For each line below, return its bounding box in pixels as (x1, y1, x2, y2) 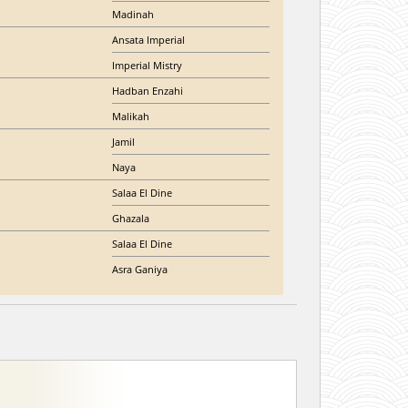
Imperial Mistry (112, 57, 182, 72)
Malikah (112, 108, 149, 123)
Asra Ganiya (112, 261, 168, 276)
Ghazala (112, 210, 149, 225)
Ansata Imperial (112, 32, 185, 46)
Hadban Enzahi (112, 83, 183, 97)
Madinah (112, 6, 154, 21)
